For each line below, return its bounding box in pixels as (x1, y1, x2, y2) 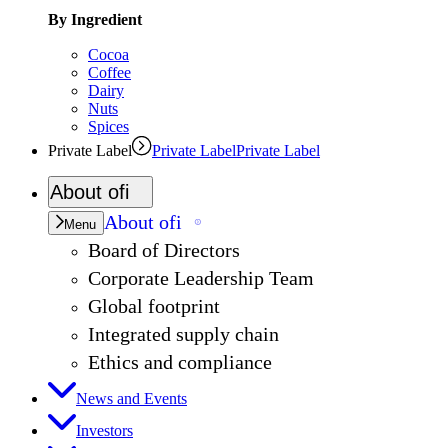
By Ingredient (48, 11, 142, 28)
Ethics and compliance (88, 351, 272, 373)
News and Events (76, 390, 187, 407)
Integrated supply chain (88, 323, 279, 345)
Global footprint (88, 295, 220, 317)
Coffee (88, 64, 131, 81)
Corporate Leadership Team (88, 267, 314, 289)
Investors (76, 422, 133, 439)
